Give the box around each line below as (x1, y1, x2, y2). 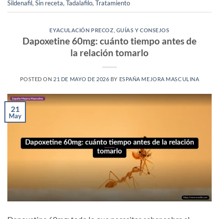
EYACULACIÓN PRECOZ (49, 26, 114, 33)
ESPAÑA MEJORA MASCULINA (119, 76, 199, 83)
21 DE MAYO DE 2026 (53, 76, 109, 83)
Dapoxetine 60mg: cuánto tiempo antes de (22, 35, 197, 47)
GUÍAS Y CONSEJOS (116, 26, 170, 33)
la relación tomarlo (70, 47, 149, 59)
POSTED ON (20, 76, 54, 83)
